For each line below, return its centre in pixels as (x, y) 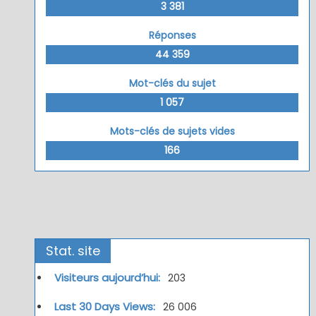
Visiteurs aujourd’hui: (108, 277)
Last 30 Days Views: (106, 306)
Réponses (172, 35)
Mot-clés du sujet (172, 83)
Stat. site (73, 250)
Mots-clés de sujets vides (172, 131)
